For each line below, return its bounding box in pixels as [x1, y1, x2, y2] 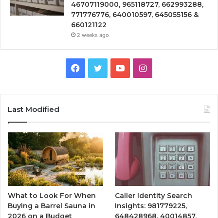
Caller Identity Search [115, 191, 193, 200]
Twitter [101, 62, 131, 73]
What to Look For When [8, 191, 96, 200]
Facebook [79, 62, 120, 73]
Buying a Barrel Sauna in [8, 201, 95, 211]
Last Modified [8, 105, 59, 114]
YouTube [124, 62, 160, 73]
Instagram [145, 62, 188, 73]
